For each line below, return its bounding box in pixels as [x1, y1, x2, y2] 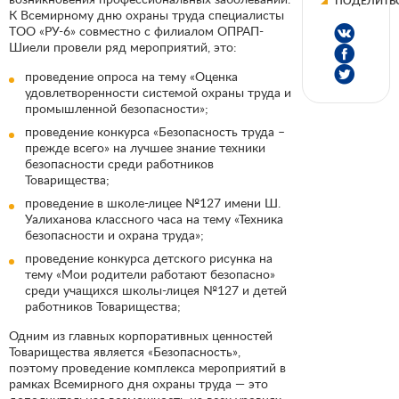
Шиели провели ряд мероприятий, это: [9, 38, 237, 54]
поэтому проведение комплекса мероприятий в [9, 359, 286, 375]
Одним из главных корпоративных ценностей [9, 327, 273, 343]
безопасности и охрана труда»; [25, 226, 204, 242]
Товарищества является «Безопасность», [9, 343, 240, 359]
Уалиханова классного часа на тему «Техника [25, 210, 283, 226]
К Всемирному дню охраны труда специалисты [9, 6, 284, 22]
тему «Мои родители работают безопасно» [25, 265, 275, 281]
